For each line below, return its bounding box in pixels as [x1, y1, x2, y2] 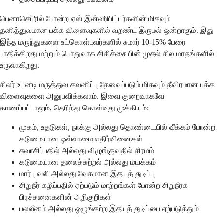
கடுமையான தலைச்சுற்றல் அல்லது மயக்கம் [19, 157, 156, 166]
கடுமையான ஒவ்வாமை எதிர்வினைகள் [19, 134, 143, 143]
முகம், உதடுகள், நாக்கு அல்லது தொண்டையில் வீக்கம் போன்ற [19, 123, 215, 131]
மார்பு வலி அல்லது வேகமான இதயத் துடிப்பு [19, 169, 155, 178]
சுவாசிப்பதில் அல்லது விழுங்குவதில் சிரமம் [19, 146, 154, 155]
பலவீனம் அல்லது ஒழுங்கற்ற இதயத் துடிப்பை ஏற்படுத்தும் [19, 204, 199, 213]
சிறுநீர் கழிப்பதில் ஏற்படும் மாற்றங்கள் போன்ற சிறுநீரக [19, 181, 188, 189]
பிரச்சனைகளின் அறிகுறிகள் [19, 192, 111, 201]
